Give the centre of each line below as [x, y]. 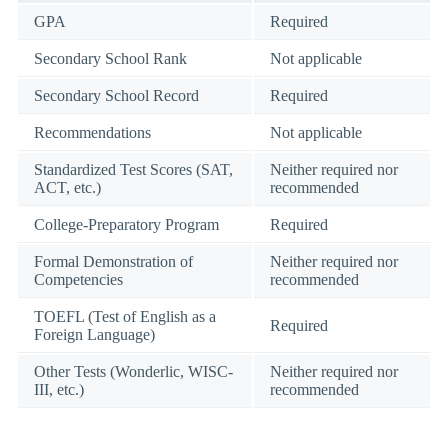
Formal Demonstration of [113, 261]
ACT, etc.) [67, 187]
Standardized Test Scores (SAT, [133, 169]
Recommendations [92, 132]
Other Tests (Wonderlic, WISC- [133, 371]
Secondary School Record [116, 95]
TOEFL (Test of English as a [125, 316]
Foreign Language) [94, 334]
